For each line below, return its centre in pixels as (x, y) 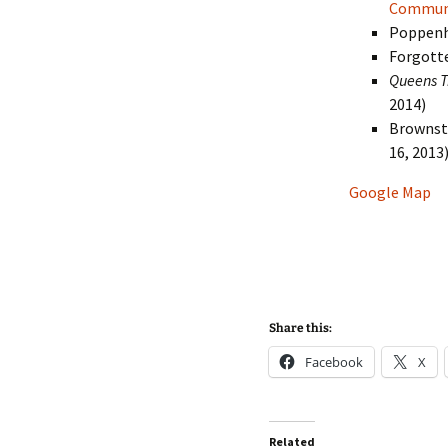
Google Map (390, 192)
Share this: (300, 328)
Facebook (333, 362)
